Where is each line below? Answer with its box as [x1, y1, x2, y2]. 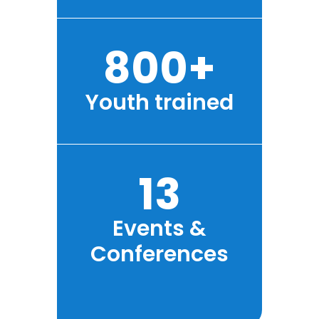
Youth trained [85, 88, 234, 117]
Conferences [90, 239, 229, 269]
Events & [113, 214, 206, 244]
